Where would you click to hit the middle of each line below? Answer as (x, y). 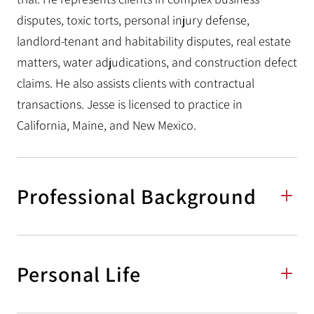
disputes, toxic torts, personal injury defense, (133, 20)
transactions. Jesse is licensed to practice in (130, 104)
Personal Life (79, 274)
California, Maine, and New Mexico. (107, 125)
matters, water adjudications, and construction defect (157, 62)
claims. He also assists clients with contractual (136, 83)
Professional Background (137, 196)
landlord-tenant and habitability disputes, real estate (154, 41)
